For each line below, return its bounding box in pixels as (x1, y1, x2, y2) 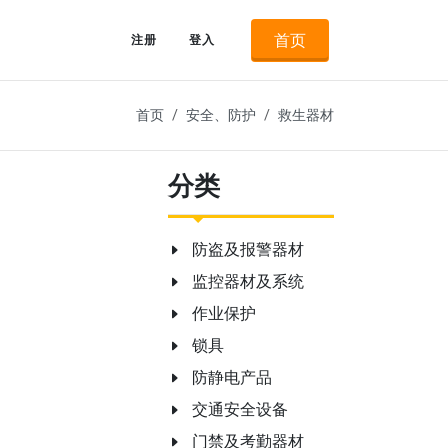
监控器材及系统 (192, 272, 304, 291)
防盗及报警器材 (192, 240, 304, 259)
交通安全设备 (192, 400, 288, 419)
